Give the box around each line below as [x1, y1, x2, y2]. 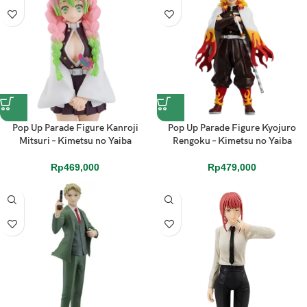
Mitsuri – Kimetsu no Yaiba [19, 135, 132, 147]
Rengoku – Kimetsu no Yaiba [172, 135, 292, 147]
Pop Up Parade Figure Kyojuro [168, 122, 296, 134]
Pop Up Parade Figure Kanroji [12, 122, 138, 134]
